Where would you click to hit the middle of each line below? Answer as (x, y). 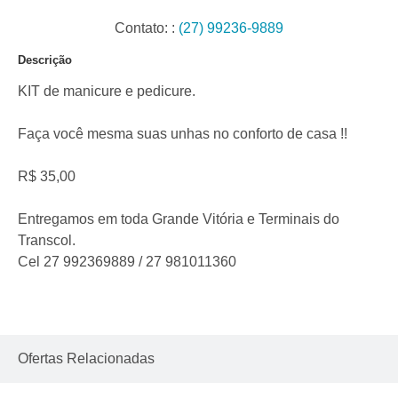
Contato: (143, 28)
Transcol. (47, 240)
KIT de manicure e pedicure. (107, 91)
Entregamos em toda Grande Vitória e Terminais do (179, 219)
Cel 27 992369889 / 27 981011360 (127, 262)
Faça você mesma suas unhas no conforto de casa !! (183, 134)
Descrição (45, 60)
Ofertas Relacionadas (86, 358)
